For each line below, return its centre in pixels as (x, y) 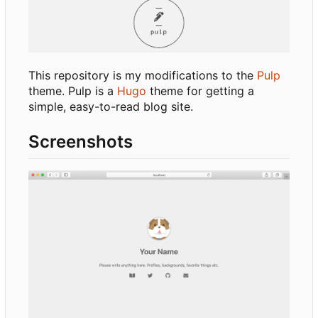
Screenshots (81, 142)
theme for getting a (200, 91)
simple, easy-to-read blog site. (111, 107)
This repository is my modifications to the (143, 76)
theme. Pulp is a (73, 91)
